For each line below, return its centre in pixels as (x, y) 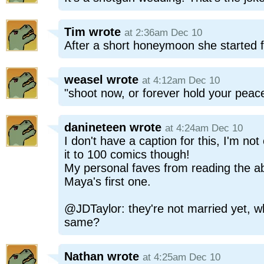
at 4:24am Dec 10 (204, 128)
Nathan (84, 256)
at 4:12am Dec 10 (181, 80)
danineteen (95, 127)
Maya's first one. (108, 181)
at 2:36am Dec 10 (163, 33)
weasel (84, 80)
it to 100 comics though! (127, 154)
